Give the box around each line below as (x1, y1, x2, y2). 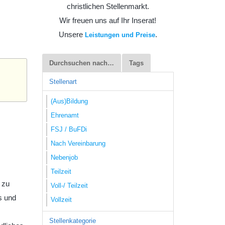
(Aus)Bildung (51, 97, 88, 105)
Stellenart (49, 77, 77, 85)
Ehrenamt (51, 111, 79, 119)
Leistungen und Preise (84, 31, 155, 39)
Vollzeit (51, 195, 72, 203)
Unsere (58, 30, 85, 39)
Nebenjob (51, 153, 78, 161)
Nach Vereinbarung (51, 139, 105, 147)
